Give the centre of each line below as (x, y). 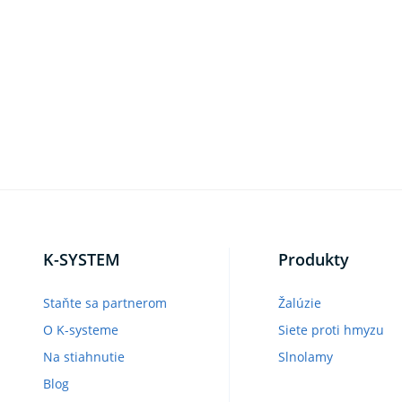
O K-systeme (81, 329)
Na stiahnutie (84, 356)
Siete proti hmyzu (331, 329)
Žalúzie (299, 302)
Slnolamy (305, 356)
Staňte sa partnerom (105, 302)
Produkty (313, 259)
